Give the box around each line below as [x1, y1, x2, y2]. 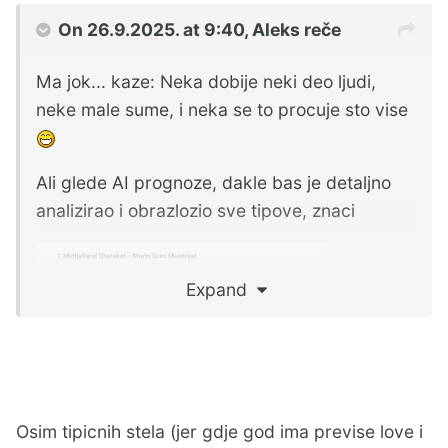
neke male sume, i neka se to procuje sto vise [36, 98, 408, 120]
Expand [185, 278, 257, 300]
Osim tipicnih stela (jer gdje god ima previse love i [16, 421, 423, 443]
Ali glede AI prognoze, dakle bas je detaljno [36, 172, 391, 194]
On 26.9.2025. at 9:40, [58, 18, 252, 40]
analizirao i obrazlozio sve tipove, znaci [36, 200, 355, 222]
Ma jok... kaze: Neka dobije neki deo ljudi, [36, 70, 376, 92]
